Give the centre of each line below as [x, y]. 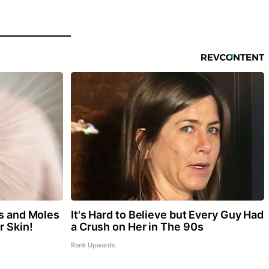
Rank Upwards [93, 245]
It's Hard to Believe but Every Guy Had [167, 214]
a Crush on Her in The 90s [137, 226]
